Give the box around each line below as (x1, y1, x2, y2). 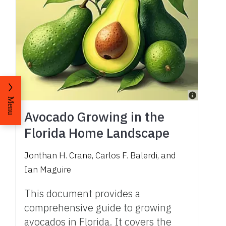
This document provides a (24, 187, 141, 201)
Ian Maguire (24, 164, 72, 176)
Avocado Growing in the (24, 108, 165, 126)
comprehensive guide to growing (24, 201, 172, 215)
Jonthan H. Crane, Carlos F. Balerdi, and (24, 150, 177, 161)
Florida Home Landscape (24, 124, 170, 142)
